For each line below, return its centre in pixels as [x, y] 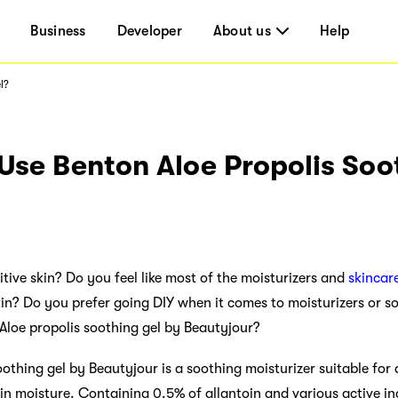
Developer [149, 31]
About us [242, 31]
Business [58, 31]
